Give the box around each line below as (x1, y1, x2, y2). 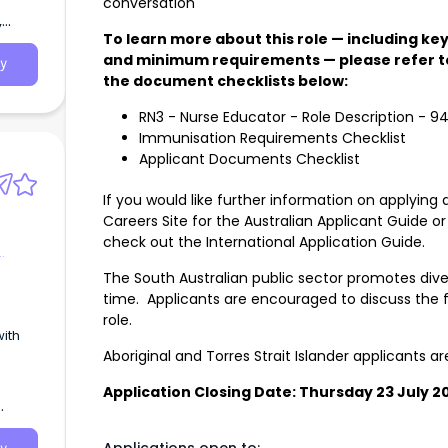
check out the (103, 232, 206, 253)
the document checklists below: (103, 71, 348, 92)
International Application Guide (206, 232, 422, 253)
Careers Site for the (103, 211, 244, 232)
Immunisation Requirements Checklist (139, 128, 406, 149)
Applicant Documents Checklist (139, 149, 360, 170)
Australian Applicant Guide (244, 211, 428, 232)
